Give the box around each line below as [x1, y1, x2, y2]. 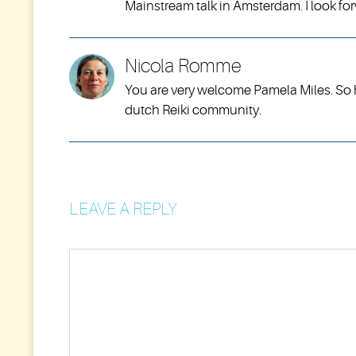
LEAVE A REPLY [69, 199, 177, 219]
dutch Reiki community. [125, 102, 261, 118]
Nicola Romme [125, 55, 242, 77]
